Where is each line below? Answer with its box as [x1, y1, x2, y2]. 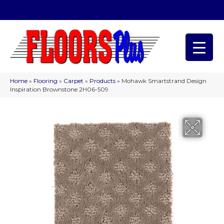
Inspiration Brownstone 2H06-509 [10, 85, 108, 93]
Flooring [33, 77, 57, 85]
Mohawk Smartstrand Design [121, 77, 206, 85]
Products [89, 77, 115, 85]
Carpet [63, 77, 83, 85]
